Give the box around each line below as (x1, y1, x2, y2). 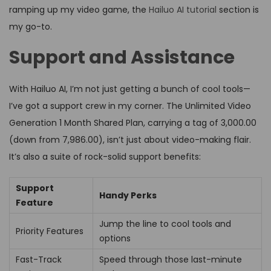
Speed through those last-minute (99, 253, 242, 266)
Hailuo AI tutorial (149, 4, 217, 16)
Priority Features (16, 225, 83, 238)
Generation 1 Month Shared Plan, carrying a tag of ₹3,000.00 (9, 117, 256, 129)
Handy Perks (99, 189, 157, 202)
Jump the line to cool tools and (99, 218, 231, 230)
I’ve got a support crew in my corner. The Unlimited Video (9, 100, 251, 113)
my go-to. (9, 21, 52, 33)
